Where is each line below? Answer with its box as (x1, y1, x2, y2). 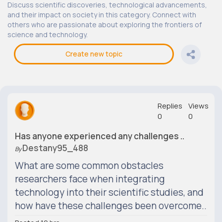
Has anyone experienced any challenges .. (15, 130, 184, 142)
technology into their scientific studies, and (15, 186, 204, 199)
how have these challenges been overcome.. (15, 199, 207, 212)
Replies (158, 101, 182, 111)
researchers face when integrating (15, 172, 165, 185)
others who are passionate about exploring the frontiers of (7, 20, 202, 29)
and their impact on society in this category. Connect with (7, 10, 196, 19)
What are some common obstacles (15, 159, 164, 172)
